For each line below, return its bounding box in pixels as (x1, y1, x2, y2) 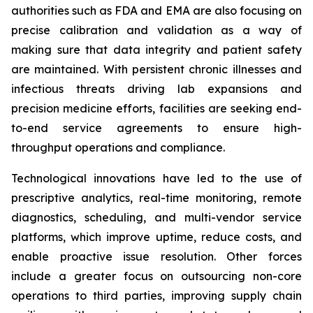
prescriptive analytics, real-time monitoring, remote (11, 191, 302, 205)
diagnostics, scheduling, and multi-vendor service (11, 210, 302, 224)
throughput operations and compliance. (11, 140, 225, 154)
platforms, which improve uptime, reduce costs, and (11, 230, 302, 244)
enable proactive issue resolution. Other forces (11, 249, 302, 263)
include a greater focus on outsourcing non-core (11, 269, 302, 283)
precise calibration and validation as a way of (11, 23, 302, 37)
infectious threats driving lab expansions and (11, 82, 302, 96)
